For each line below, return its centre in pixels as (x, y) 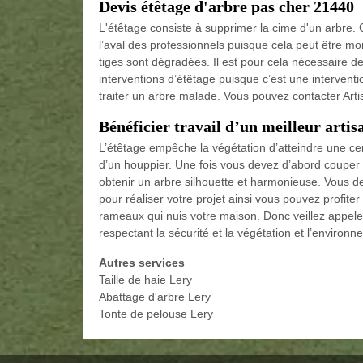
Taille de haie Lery (145, 279)
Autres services (142, 262)
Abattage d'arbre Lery (155, 296)
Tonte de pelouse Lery (156, 313)
